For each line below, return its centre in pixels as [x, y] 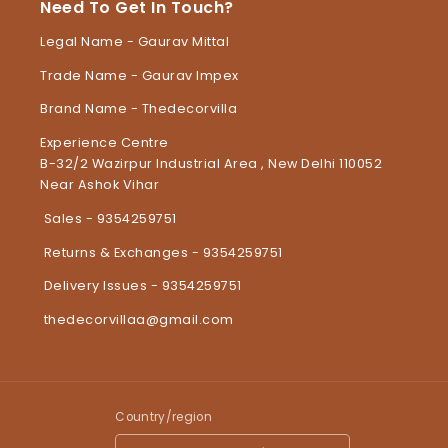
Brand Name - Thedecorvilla [139, 109]
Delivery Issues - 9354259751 [141, 286]
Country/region [163, 416]
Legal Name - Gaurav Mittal [135, 41]
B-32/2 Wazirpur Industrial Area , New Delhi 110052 [211, 164]
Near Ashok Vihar [100, 185]
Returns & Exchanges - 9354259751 [161, 252]
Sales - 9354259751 [108, 218]
